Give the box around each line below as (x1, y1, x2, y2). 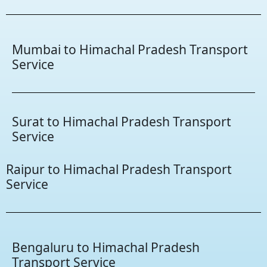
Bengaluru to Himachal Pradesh (12, 238, 200, 256)
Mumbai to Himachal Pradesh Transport (12, 40, 248, 58)
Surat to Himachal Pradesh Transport (12, 112, 231, 130)
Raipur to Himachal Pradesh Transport (6, 160, 232, 178)
